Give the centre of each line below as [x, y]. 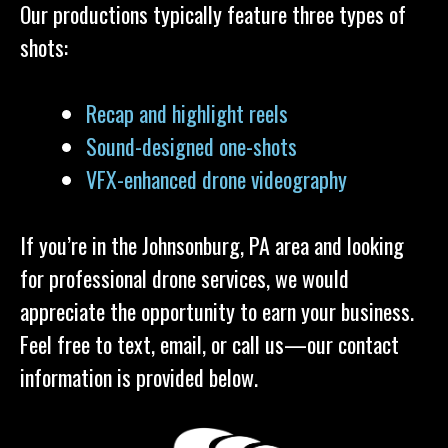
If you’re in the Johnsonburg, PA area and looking [212, 245]
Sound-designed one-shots [191, 146]
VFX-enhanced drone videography [219, 179]
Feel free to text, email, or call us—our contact [209, 344]
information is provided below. [139, 377]
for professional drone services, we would [184, 278]
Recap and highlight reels [187, 113]
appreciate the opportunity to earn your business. [217, 311]
